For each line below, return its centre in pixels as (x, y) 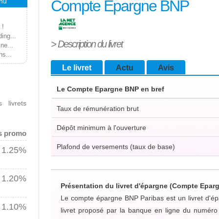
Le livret (77, 68)
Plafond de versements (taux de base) (116, 147)
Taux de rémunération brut (98, 109)
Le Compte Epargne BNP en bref (110, 89)
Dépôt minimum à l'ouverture (101, 128)
